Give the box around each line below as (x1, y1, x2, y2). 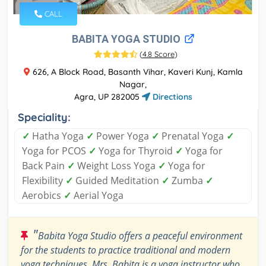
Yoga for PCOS (22, 144, 88, 158)
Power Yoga (94, 129, 151, 143)
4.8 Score (142, 49, 175, 59)
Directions (150, 91, 192, 103)
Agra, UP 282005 (74, 91, 142, 103)
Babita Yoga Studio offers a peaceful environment (38, 229, 242, 243)
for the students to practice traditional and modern (21, 243, 230, 257)
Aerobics (22, 189, 64, 202)
